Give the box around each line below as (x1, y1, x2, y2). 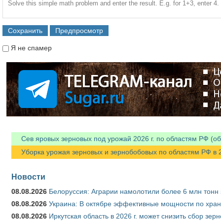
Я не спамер (11, 43, 52, 52)
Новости (11, 172, 45, 181)
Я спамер (11, 64, 42, 72)
